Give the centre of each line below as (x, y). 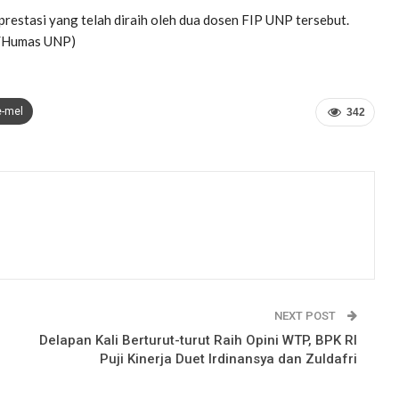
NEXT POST (306, 315)
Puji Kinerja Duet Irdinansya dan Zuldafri (228, 358)
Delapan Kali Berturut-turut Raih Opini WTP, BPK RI (198, 340)
